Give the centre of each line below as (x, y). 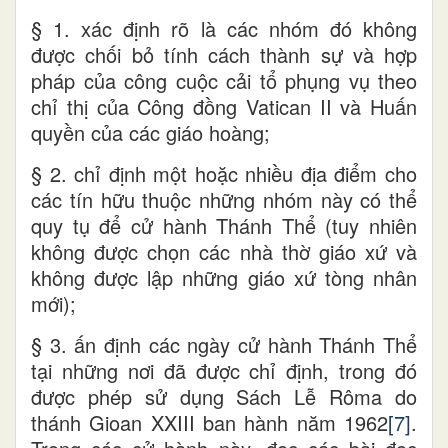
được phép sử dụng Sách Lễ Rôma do (224, 397)
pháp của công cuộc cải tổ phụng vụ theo (224, 81)
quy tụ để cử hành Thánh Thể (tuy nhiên (224, 226)
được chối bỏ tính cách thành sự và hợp (224, 55)
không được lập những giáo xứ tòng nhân (224, 278)
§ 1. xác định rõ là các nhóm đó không (224, 29)
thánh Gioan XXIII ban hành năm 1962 (209, 423)
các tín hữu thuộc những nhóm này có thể (224, 200)
